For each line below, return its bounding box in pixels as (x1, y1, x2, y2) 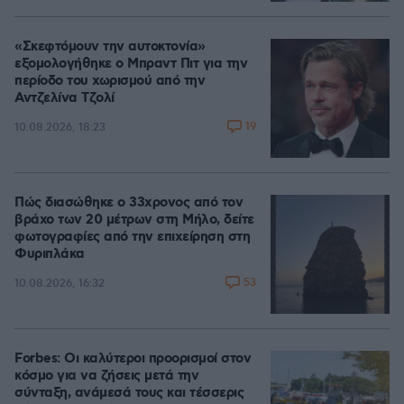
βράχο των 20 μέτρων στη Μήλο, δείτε (14, 211, 254, 229)
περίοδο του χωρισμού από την (14, 72, 205, 90)
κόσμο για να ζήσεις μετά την (14, 367, 198, 385)
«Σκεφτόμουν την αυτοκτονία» (14, 38, 206, 56)
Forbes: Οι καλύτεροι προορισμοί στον (14, 350, 251, 368)
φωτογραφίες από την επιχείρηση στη (14, 228, 250, 246)
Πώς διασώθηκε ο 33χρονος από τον (14, 194, 243, 212)
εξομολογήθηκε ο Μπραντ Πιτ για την (14, 55, 247, 73)
